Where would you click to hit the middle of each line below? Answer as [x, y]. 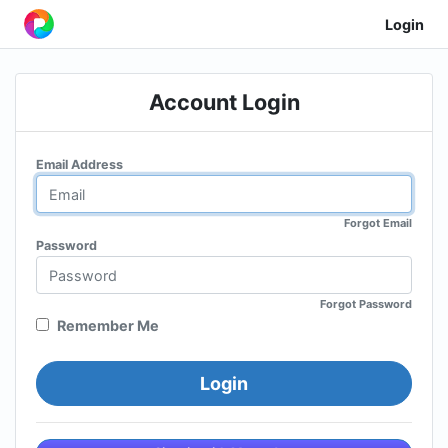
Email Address [79, 165]
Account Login [224, 102]
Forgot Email [378, 223]
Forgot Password [366, 304]
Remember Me [108, 326]
